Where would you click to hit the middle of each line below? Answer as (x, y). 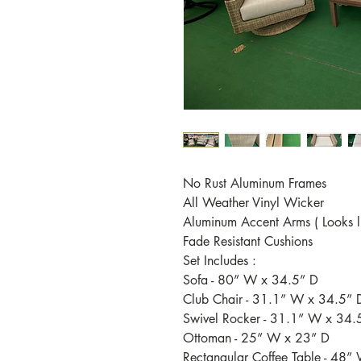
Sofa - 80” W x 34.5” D (251, 280)
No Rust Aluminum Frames (255, 183)
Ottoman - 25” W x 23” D (256, 338)
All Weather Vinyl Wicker (253, 203)
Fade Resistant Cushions (248, 241)
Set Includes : (220, 261)
